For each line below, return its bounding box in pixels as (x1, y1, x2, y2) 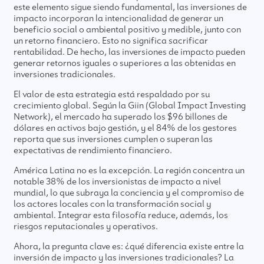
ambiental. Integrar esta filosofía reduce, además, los (14, 210, 229, 221)
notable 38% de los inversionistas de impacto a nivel (14, 176, 222, 187)
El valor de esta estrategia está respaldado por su (14, 89, 210, 100)
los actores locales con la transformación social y (14, 199, 212, 210)
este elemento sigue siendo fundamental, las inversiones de (14, 2, 247, 13)
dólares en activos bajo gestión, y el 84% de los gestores (14, 123, 237, 134)
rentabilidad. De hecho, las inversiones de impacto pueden (14, 47, 246, 58)
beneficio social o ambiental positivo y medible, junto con (14, 24, 242, 35)
